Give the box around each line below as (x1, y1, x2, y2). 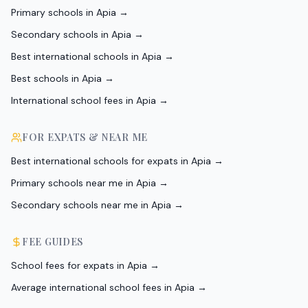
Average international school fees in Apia (11, 281, 195, 294)
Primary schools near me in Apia (11, 177, 156, 190)
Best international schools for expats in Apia (11, 155, 211, 168)
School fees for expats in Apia (11, 259, 147, 272)
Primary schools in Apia (11, 6, 116, 19)
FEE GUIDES (22, 235, 83, 249)
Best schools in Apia (11, 72, 102, 85)
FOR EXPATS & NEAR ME (22, 131, 148, 144)
